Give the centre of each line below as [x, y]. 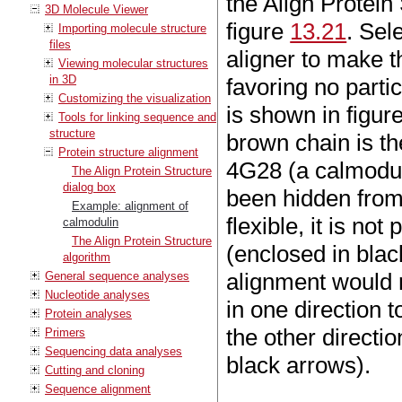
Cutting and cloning [95, 370]
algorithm [87, 257]
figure [258, 32]
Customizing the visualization [135, 98]
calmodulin [91, 222]
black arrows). [299, 366]
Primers [65, 332]
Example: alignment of [130, 205]
